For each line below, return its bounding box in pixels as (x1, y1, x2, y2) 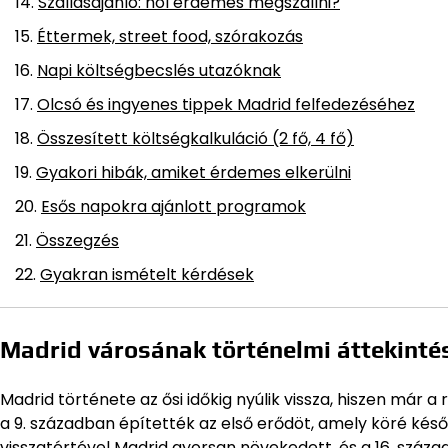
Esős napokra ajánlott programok (41, 195, 306, 219)
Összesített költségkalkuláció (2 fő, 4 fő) (37, 127, 354, 151)
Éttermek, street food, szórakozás (37, 25, 303, 49)
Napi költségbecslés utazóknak (37, 59, 281, 83)
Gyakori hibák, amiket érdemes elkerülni (36, 161, 351, 185)
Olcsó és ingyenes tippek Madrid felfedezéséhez (37, 93, 415, 117)
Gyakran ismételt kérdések (40, 263, 254, 287)
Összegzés (36, 229, 119, 253)
